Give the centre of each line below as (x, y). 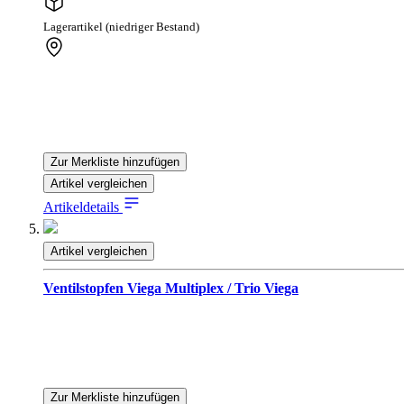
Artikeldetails (83, 207)
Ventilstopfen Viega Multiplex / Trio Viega (171, 289)
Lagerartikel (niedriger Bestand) (121, 28)
